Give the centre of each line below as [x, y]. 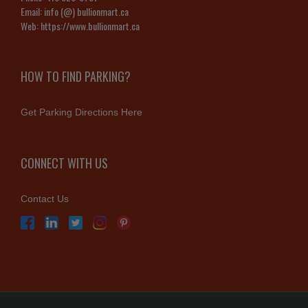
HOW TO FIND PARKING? [76, 76]
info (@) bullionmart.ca [86, 11]
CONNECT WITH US [64, 163]
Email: [32, 11]
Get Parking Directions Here [81, 112]
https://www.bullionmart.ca [90, 25]
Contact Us [45, 198]
